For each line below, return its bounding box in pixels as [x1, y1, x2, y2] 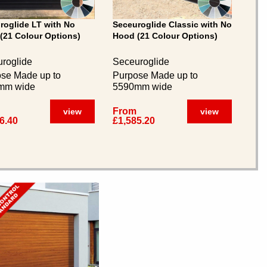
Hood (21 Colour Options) [113, 31, 218, 41]
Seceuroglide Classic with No [113, 20, 232, 29]
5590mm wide [113, 82, 172, 92]
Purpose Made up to [113, 70, 198, 80]
